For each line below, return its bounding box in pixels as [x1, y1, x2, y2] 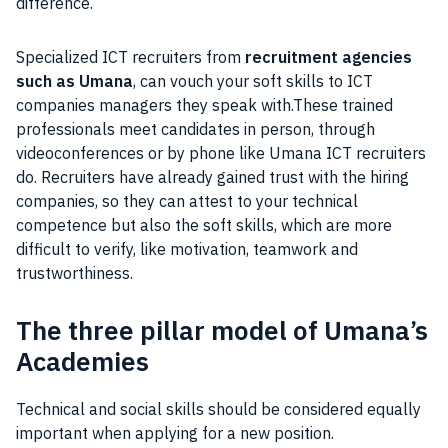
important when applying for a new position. [16, 423, 334, 444]
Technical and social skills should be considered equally [16, 399, 421, 420]
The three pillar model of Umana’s [16, 313, 428, 348]
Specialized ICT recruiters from [16, 47, 245, 68]
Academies [16, 344, 149, 379]
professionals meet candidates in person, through [16, 119, 375, 140]
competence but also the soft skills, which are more [16, 215, 392, 236]
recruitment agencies [245, 47, 412, 68]
